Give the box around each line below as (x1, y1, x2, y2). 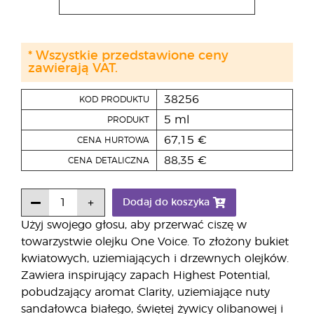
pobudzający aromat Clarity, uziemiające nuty (21, 287, 270, 298)
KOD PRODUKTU (79, 95, 149, 104)
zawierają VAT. (28, 62, 118, 75)
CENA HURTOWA (77, 136, 149, 144)
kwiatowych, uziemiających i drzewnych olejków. (21, 253, 289, 264)
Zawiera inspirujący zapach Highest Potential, (21, 270, 270, 281)
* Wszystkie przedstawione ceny (28, 50, 228, 62)
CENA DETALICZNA (68, 156, 149, 165)
